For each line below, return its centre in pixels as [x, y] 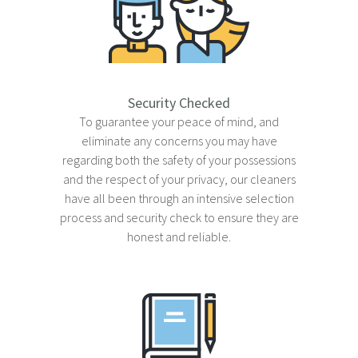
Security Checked [179, 103]
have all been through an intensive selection [179, 198]
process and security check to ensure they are [179, 217]
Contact [48, 50]
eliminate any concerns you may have [179, 141]
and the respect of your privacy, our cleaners [179, 179]
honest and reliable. [179, 237]
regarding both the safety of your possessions [179, 160]
